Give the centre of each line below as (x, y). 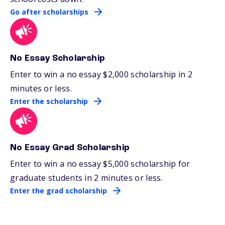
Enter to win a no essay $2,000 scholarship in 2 (101, 74)
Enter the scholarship (49, 101)
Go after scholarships (49, 12)
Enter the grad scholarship (59, 190)
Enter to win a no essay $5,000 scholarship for (100, 163)
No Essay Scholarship (58, 58)
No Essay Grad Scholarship (70, 147)
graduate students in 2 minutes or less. (86, 178)
